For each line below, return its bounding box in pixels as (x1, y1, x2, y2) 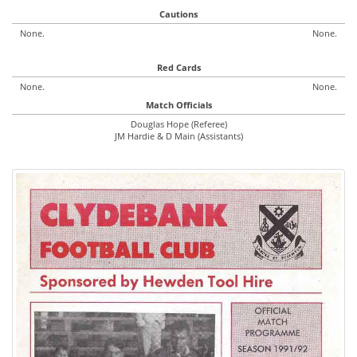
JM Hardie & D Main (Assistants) (114, 130, 243, 142)
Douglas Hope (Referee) (130, 118, 227, 130)
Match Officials (145, 99, 212, 111)
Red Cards (156, 61, 201, 73)
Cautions (159, 8, 198, 20)
